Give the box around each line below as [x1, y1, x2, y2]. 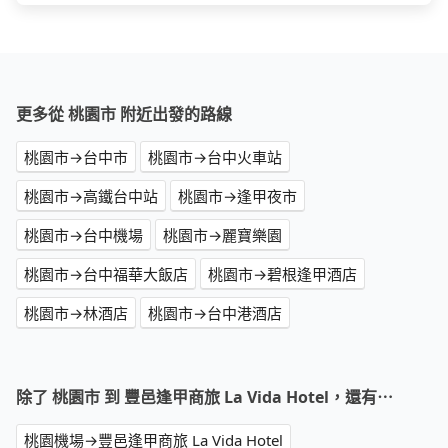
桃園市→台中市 [24, 147, 128, 168]
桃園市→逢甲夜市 [178, 186, 297, 207]
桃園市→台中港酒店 [148, 303, 282, 324]
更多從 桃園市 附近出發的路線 [16, 103, 232, 126]
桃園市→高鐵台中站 [24, 186, 158, 207]
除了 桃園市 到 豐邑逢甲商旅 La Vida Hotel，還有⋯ [16, 386, 393, 409]
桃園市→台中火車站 [148, 147, 282, 168]
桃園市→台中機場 [24, 225, 143, 246]
